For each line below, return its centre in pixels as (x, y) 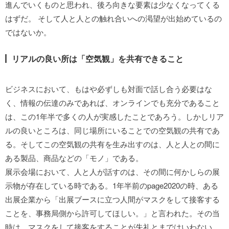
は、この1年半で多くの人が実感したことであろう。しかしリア (114, 116)
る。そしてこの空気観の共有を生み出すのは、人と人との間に (112, 144)
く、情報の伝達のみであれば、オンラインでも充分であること (112, 102)
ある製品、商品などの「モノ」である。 (74, 158)
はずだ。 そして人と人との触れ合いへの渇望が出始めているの (113, 18)
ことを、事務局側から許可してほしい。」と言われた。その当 (112, 213)
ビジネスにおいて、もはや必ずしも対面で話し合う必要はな (109, 89)
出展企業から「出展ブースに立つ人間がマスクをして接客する (112, 199)
